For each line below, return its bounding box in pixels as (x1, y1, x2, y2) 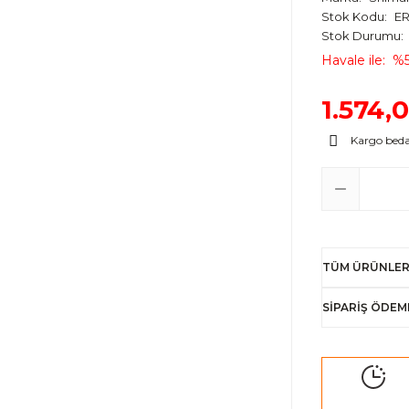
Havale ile (321, 52, 383, 68)
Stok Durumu (321, 28, 401, 43)
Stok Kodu (321, 9, 384, 24)
